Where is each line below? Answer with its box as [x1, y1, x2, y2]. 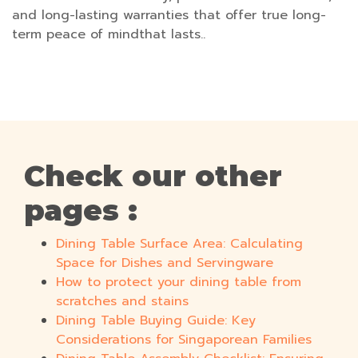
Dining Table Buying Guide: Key [56, 311, 256, 331]
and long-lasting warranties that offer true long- [12, 6, 326, 26]
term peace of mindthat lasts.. [12, 25, 205, 45]
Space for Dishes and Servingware [56, 253, 273, 273]
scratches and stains [56, 292, 189, 312]
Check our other [24, 158, 282, 194]
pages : [24, 193, 137, 229]
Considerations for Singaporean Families [56, 330, 312, 350]
